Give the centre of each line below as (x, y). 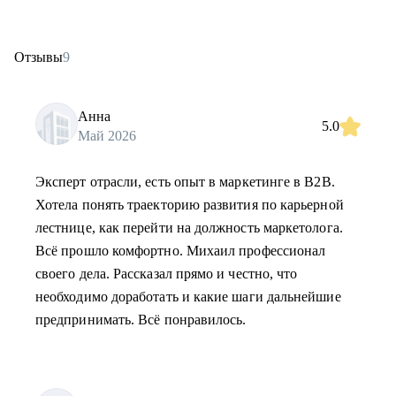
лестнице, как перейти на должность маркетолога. (189, 228)
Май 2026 (107, 135)
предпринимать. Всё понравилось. (141, 320)
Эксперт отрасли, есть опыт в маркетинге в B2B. (185, 182)
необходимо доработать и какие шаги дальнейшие (188, 297)
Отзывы (38, 57)
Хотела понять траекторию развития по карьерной (190, 205)
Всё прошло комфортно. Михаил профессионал (181, 251)
